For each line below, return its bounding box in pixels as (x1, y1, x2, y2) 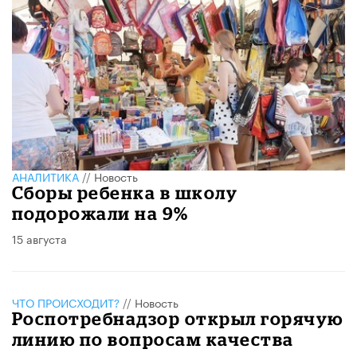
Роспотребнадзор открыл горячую (12, 308, 343, 328)
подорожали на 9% (12, 202, 189, 223)
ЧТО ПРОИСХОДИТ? (12, 292, 120, 311)
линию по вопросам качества (12, 328, 294, 349)
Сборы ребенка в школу (12, 182, 238, 202)
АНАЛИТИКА (12, 167, 79, 185)
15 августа (12, 229, 67, 247)
